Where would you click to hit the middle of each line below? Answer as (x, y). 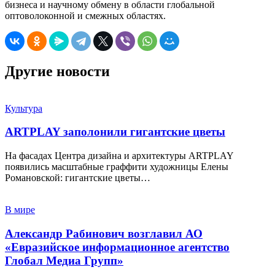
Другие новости (57, 71)
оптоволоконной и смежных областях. (85, 15)
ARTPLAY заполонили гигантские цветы (115, 132)
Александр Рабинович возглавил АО (104, 233)
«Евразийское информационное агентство (117, 247)
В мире (20, 210)
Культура (24, 108)
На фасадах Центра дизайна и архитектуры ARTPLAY (119, 156)
